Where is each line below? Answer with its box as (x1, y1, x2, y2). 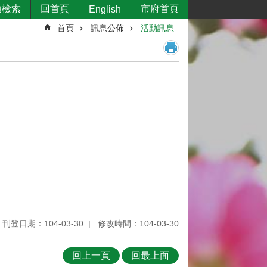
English (89, 4, 121, 14)
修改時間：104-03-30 (98, 218, 179, 228)
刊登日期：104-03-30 (2, 218, 83, 228)
